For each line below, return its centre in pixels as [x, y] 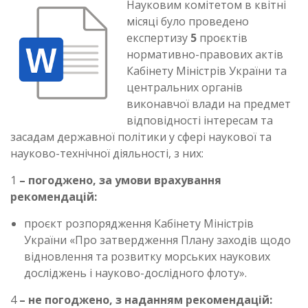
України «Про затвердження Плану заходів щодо [157, 240]
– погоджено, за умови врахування [120, 180]
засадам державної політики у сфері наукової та [141, 137]
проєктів [223, 38]
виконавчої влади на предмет [209, 104]
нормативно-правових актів [205, 54]
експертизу [157, 38]
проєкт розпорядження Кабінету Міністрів [139, 223]
